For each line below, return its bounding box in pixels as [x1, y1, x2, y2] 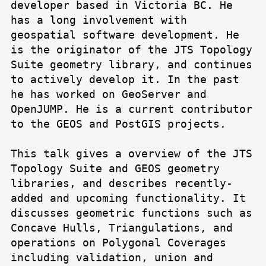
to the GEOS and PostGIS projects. [11, 118, 226, 131]
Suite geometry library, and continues [11, 58, 252, 71]
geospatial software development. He [11, 28, 239, 42]
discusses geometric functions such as [11, 207, 252, 220]
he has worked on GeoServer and [11, 88, 207, 101]
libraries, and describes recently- [11, 177, 233, 190]
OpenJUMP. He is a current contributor [11, 103, 252, 116]
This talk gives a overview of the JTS [11, 147, 252, 160]
